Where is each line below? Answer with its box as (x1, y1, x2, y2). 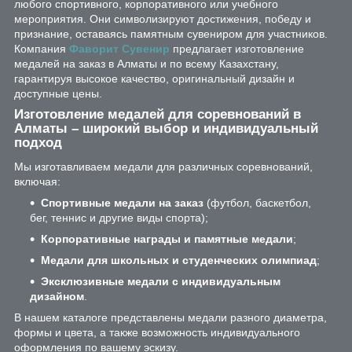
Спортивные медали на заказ (41, 196, 203, 210)
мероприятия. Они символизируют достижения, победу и (14, 13, 311, 26)
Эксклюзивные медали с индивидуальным (41, 275, 280, 288)
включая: (14, 175, 60, 189)
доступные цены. (14, 87, 102, 101)
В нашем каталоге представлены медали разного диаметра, (14, 311, 327, 324)
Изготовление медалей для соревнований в (14, 107, 301, 123)
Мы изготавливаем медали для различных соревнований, (14, 160, 313, 174)
